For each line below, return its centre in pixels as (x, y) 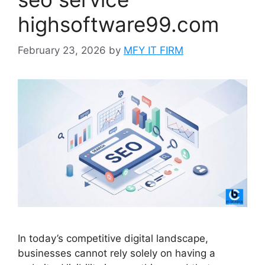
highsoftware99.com (118, 24)
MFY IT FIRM (153, 51)
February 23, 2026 (62, 51)
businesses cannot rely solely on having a (117, 253)
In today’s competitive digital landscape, (113, 239)
